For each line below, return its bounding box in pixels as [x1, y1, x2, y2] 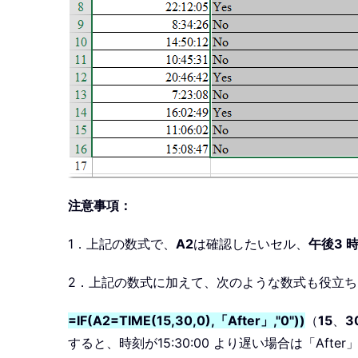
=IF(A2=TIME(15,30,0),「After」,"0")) [68, 312, 305, 329]
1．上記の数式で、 [68, 236, 176, 253]
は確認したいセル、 [193, 236, 308, 253]
